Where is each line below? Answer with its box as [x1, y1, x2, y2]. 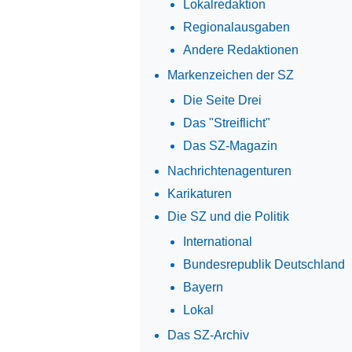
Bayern [182, 280, 223, 294]
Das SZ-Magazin [182, 138, 277, 152]
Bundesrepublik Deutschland [182, 257, 345, 271]
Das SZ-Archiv [167, 328, 249, 342]
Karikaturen [167, 186, 232, 200]
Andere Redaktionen [182, 42, 299, 57]
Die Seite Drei [182, 93, 262, 107]
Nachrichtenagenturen [167, 163, 291, 178]
